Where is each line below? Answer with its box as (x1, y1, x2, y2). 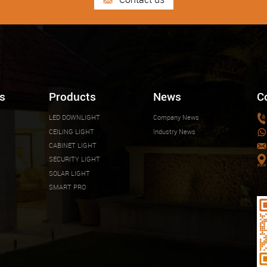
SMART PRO (49, 182, 86, 192)
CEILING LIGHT (49, 126, 95, 136)
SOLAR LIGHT (49, 168, 91, 178)
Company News (153, 113, 199, 122)
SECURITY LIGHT (49, 154, 101, 164)
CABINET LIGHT (49, 141, 97, 150)
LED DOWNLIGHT (49, 113, 101, 122)
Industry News (153, 126, 195, 136)
